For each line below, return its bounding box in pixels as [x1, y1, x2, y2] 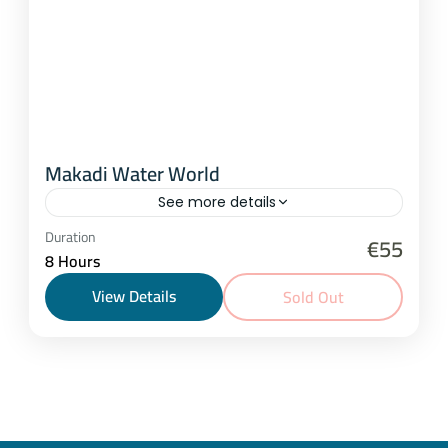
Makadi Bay [144, 221, 223, 252]
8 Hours [45, 245, 100, 276]
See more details [158, 191, 276, 212]
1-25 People [69, 245, 152, 276]
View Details [92, 280, 176, 311]
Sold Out [282, 281, 344, 312]
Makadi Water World [45, 154, 220, 192]
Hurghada [69, 221, 136, 252]
